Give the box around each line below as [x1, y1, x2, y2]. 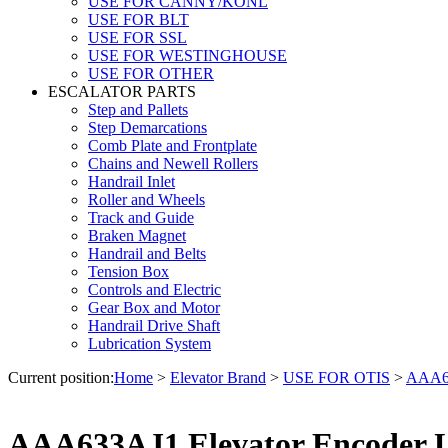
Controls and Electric [88, 280, 221, 298]
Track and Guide [88, 208, 194, 226]
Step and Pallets [88, 100, 188, 118]
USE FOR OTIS [283, 368, 390, 386]
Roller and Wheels [88, 190, 205, 208]
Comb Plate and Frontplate [88, 136, 257, 154]
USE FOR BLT [88, 10, 189, 28]
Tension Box [88, 262, 169, 280]
